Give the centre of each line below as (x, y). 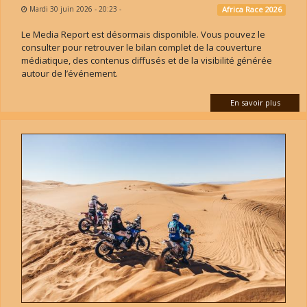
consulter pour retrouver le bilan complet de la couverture (141, 48)
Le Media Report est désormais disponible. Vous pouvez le (143, 35)
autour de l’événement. (69, 74)
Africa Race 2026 (251, 10)
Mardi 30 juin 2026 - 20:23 (73, 9)
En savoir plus (255, 103)
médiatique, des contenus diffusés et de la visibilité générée (146, 61)
